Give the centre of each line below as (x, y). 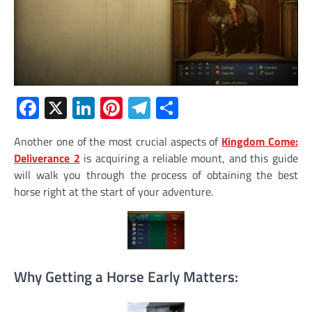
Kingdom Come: (260, 141)
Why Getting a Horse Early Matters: (126, 277)
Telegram (193, 108)
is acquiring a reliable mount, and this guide (189, 158)
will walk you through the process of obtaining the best (156, 174)
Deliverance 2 (47, 158)
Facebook (84, 108)
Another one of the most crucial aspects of (118, 141)
